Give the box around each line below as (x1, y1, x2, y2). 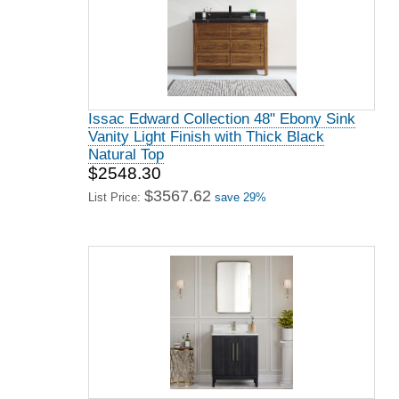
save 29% (215, 191, 266, 204)
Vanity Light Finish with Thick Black (88, 128, 324, 145)
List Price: (88, 191, 144, 204)
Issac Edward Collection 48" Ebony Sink (88, 110, 355, 127)
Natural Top (88, 146, 164, 163)
